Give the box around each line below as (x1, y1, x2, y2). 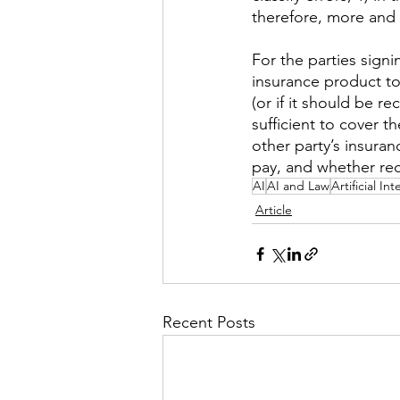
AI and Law (267, 178, 329, 194)
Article (255, 202, 292, 218)
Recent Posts (162, 312, 255, 332)
